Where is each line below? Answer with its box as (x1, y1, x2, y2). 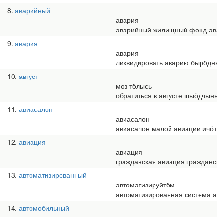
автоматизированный (19, 170, 87, 180)
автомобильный (19, 203, 69, 213)
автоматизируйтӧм (116, 180, 175, 189)
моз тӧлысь (116, 81, 152, 91)
